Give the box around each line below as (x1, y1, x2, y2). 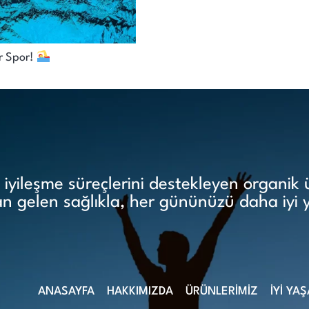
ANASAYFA (37, 285, 94, 297)
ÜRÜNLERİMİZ (185, 285, 258, 297)
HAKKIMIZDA (106, 285, 173, 297)
